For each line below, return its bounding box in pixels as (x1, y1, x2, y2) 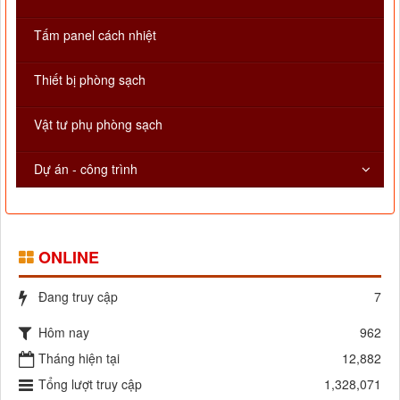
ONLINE (38, 246, 99, 270)
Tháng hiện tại (38, 349, 120, 368)
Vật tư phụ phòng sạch (34, 115, 162, 134)
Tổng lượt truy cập (38, 375, 142, 394)
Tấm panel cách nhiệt (34, 26, 156, 45)
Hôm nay (38, 323, 89, 342)
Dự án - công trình (34, 160, 137, 179)
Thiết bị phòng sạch (34, 71, 146, 89)
